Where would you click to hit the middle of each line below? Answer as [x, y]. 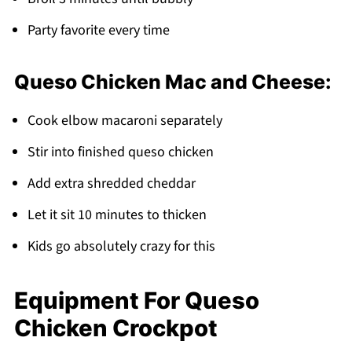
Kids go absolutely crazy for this [121, 246]
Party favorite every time [98, 30]
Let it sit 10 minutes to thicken [117, 214]
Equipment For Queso [136, 300]
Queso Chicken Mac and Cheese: [172, 81]
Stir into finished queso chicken [120, 152]
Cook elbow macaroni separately [125, 120]
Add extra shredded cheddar [111, 183]
